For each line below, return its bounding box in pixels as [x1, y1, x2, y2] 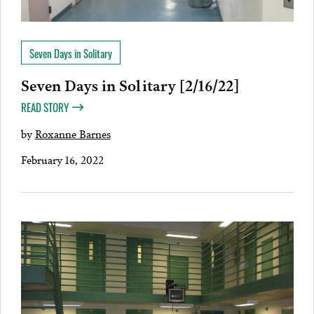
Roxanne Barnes [34, 125, 111, 142]
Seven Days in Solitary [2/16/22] [20, 73, 239, 96]
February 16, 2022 [20, 151, 104, 168]
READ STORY [20, 100, 69, 116]
